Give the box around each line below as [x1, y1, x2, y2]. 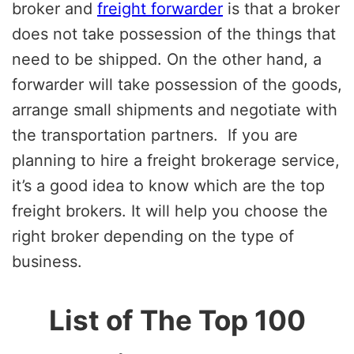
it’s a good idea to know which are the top [12, 175, 325, 195]
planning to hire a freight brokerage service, [12, 150, 340, 170]
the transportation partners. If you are [12, 125, 298, 145]
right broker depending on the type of [12, 226, 294, 246]
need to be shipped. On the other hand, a [12, 49, 322, 69]
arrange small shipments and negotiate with [12, 100, 337, 119]
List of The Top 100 [48, 303, 306, 337]
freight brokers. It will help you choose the [12, 201, 328, 220]
